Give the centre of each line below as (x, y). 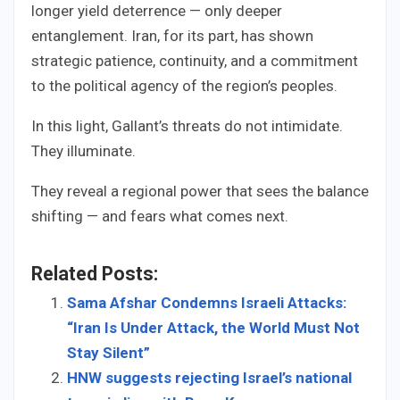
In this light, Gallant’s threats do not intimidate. (187, 126)
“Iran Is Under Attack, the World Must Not (213, 328)
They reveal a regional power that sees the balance (200, 192)
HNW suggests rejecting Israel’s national (209, 378)
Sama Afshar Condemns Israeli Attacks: (207, 303)
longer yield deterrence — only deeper (157, 11)
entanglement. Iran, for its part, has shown (172, 36)
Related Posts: (95, 274)
